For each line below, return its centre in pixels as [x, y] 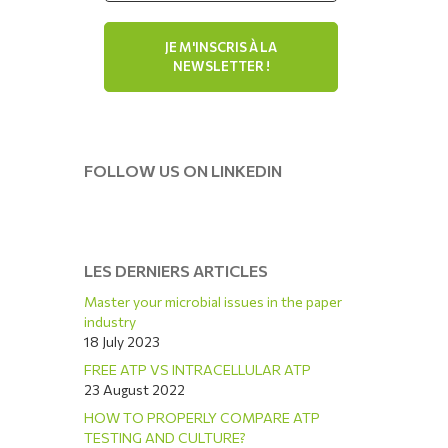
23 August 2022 [135, 389]
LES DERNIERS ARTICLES [176, 270]
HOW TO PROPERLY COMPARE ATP [202, 417]
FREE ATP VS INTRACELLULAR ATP [198, 369]
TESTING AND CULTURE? [165, 437]
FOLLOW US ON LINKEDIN [183, 170]
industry [110, 321]
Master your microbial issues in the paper [213, 301]
